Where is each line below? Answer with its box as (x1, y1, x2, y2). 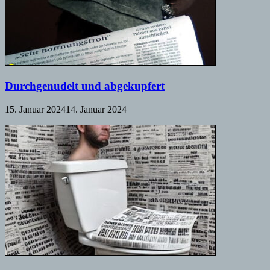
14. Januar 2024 (66, 104, 127, 115)
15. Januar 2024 (5, 104, 66, 115)
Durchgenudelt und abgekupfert (5, 80, 165, 93)
